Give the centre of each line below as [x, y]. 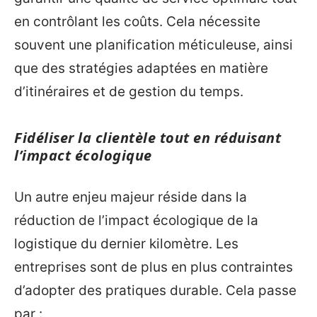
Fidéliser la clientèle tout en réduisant [148, 137]
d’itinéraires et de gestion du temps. [129, 91]
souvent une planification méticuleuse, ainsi [154, 45]
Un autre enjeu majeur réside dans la [131, 197]
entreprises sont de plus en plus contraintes [154, 267]
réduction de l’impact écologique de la [136, 221]
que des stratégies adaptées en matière [141, 68]
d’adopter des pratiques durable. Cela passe [155, 291]
